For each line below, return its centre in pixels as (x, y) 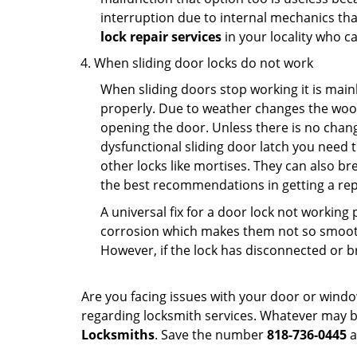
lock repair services (161, 37)
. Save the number (211, 335)
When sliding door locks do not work (204, 63)
